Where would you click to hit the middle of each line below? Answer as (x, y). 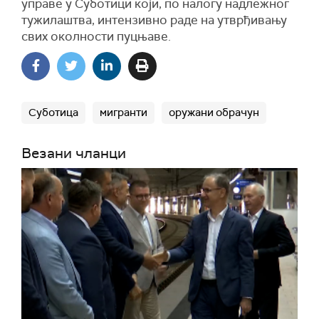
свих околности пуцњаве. (96, 36)
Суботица (53, 113)
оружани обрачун (214, 113)
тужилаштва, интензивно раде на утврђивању (154, 20)
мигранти (124, 113)
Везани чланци (74, 153)
